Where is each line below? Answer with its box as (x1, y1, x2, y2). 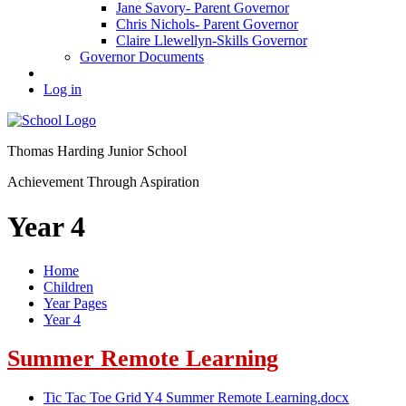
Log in (43, 82, 82, 98)
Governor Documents (80, 49, 204, 65)
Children (43, 279, 93, 295)
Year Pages (43, 295, 107, 312)
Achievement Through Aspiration (7, 174, 199, 190)
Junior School (108, 143, 187, 159)
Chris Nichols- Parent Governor (116, 16, 298, 33)
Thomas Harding (7, 143, 108, 159)
